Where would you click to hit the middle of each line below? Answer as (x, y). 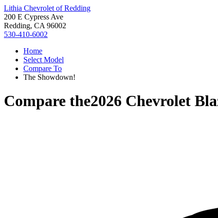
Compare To (43, 68)
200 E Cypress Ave (34, 17)
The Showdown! (49, 77)
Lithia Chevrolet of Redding (47, 8)
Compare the (47, 101)
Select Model (44, 60)
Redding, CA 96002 (35, 26)
